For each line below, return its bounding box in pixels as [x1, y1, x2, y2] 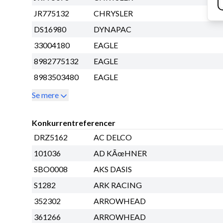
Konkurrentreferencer [32, 118, 115, 128]
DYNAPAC [94, 24, 131, 34]
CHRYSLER [94, 8, 133, 18]
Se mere [32, 90, 59, 100]
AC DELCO [94, 132, 132, 142]
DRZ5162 [34, 132, 68, 142]
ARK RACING [94, 180, 142, 190]
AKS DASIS [94, 164, 132, 174]
